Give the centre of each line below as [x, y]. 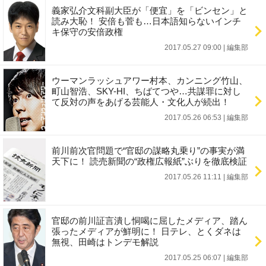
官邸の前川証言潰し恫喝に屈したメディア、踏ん [150, 221]
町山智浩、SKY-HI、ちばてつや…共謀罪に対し [146, 91]
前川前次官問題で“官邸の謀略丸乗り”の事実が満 [148, 151]
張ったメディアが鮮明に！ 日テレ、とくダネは [146, 231]
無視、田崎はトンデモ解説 [105, 242]
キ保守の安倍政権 [87, 32]
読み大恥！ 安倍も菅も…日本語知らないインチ [146, 21]
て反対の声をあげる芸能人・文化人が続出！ [141, 102]
